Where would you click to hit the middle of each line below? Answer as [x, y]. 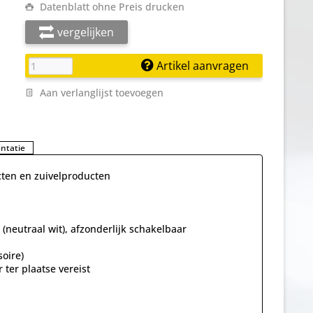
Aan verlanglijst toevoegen [100, 93]
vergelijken [86, 32]
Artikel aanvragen [201, 66]
